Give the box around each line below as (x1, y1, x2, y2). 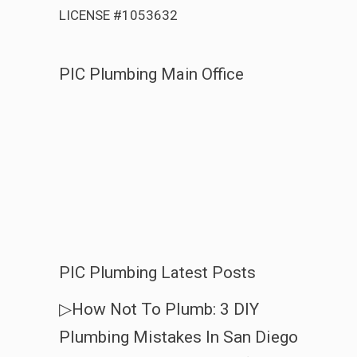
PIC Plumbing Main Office (59, 65, 244, 84)
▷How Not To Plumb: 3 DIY (59, 300, 259, 320)
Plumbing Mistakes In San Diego (59, 328, 298, 347)
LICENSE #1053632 (59, 7, 178, 24)
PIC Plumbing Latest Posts (59, 263, 256, 283)
